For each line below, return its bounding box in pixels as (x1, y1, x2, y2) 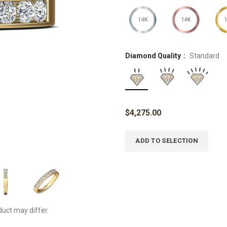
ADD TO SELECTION (135, 137, 199, 145)
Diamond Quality (125, 51, 183, 60)
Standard (190, 51, 220, 60)
